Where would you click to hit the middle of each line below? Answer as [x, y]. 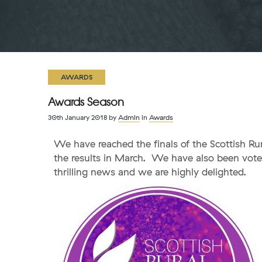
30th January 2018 [77, 117]
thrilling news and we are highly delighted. [150, 172]
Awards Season [86, 101]
